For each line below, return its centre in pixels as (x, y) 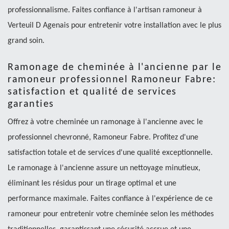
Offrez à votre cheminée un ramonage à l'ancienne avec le (105, 122)
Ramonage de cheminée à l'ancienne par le (114, 67)
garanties (31, 104)
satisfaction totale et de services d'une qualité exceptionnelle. (110, 153)
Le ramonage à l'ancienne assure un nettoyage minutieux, (104, 168)
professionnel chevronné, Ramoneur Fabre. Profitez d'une (103, 137)
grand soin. (26, 41)
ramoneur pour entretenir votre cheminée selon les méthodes (111, 214)
